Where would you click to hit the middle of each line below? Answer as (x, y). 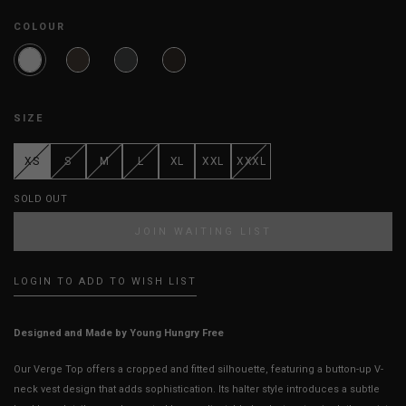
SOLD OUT (40, 199)
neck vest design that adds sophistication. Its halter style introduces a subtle (197, 390)
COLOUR (39, 27)
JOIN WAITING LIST (203, 232)
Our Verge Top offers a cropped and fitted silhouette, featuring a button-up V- (198, 370)
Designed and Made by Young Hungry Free (119, 333)
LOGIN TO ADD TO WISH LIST (105, 282)
